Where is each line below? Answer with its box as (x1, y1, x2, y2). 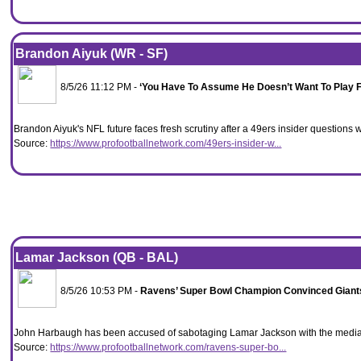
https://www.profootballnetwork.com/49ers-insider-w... (50, 138, 282, 149)
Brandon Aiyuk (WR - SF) (15, 47, 168, 60)
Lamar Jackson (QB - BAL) (15, 251, 179, 264)
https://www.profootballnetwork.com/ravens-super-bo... (50, 342, 287, 353)
